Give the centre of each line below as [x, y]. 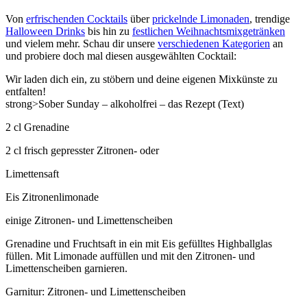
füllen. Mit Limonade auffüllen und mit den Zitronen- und [130, 256]
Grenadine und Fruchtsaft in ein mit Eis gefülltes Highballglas [139, 243]
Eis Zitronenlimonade [52, 197]
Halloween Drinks [45, 31]
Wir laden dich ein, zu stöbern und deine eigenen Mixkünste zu [142, 79]
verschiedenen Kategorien [214, 43]
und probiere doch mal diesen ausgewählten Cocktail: [121, 56]
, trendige [270, 19]
